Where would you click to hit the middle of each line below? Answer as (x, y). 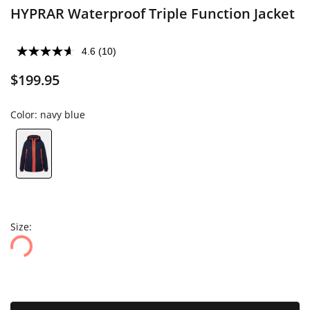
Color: (25, 115)
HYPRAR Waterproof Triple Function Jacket (153, 13)
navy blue (63, 115)
